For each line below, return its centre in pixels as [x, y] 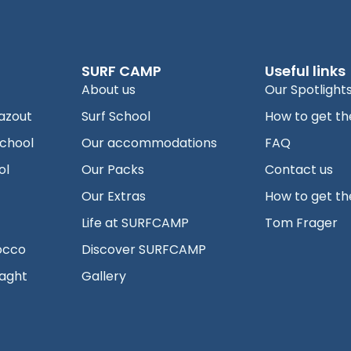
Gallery [103, 277]
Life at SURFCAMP [135, 223]
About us [108, 90]
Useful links [306, 71]
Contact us [299, 170]
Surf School [116, 117]
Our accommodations [149, 143]
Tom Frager [302, 223]
